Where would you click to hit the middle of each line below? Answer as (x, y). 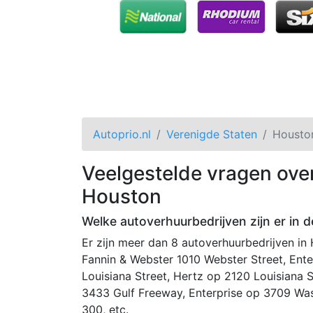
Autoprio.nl (122, 134)
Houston (122, 196)
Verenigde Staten (212, 134)
